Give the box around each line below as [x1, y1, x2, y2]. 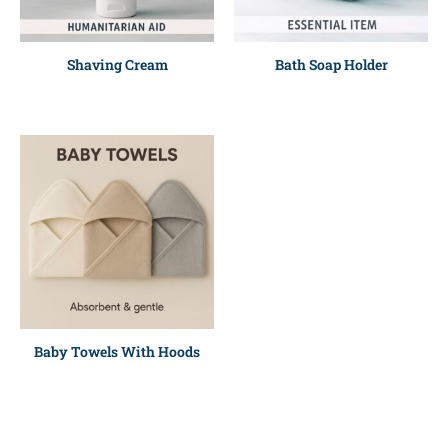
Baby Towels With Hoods [34, 342, 200, 362]
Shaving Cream [66, 55, 168, 75]
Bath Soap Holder [274, 55, 388, 75]
